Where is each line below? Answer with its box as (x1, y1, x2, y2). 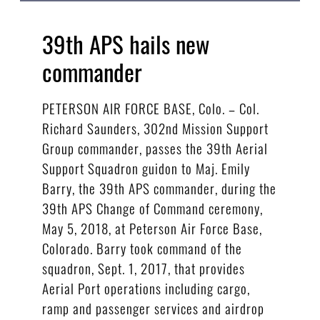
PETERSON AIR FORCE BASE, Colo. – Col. (41, 97, 259, 118)
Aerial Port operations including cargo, (41, 277, 250, 298)
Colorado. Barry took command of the (41, 237, 242, 258)
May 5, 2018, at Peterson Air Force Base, (41, 217, 262, 238)
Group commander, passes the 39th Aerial (41, 137, 268, 158)
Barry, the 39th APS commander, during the (41, 177, 276, 198)
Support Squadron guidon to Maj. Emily (41, 157, 250, 178)
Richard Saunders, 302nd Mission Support (41, 117, 269, 138)
